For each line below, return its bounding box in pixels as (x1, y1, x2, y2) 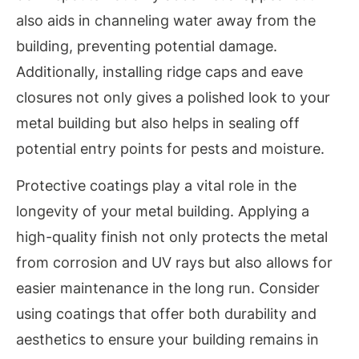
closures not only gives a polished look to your (16, 88, 330, 106)
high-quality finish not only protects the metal (16, 228, 328, 246)
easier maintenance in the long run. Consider (16, 280, 320, 297)
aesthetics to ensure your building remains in (16, 331, 319, 349)
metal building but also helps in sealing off (16, 114, 300, 131)
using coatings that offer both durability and (16, 305, 317, 323)
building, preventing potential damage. (16, 37, 277, 54)
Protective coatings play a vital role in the (16, 177, 296, 195)
